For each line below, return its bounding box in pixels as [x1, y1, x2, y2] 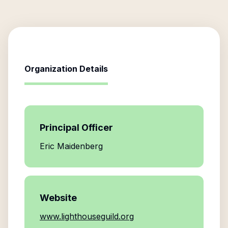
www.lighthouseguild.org [40, 211, 134, 221]
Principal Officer [40, 122, 113, 133]
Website [40, 192, 77, 203]
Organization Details [24, 64, 108, 74]
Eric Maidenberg [40, 141, 103, 151]
